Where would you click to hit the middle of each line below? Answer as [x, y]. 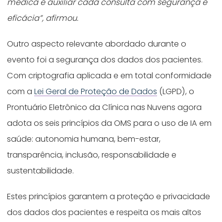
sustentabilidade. [42, 170]
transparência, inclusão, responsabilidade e [92, 155]
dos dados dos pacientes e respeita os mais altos [104, 212]
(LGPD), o [176, 91]
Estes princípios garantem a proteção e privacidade [109, 196]
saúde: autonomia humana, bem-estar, [84, 139]
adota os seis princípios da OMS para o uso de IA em [110, 123]
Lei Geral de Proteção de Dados [96, 91]
